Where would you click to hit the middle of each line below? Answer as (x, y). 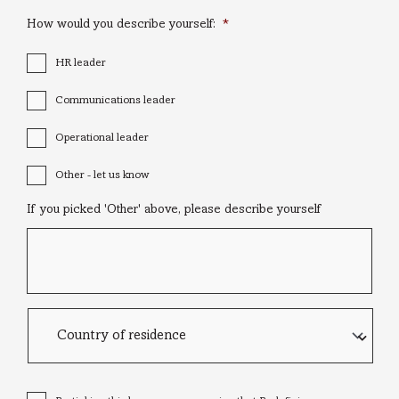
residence (54, 346)
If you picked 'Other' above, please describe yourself (174, 210)
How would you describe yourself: (121, 25)
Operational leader (102, 138)
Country (49, 314)
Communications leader (115, 101)
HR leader (81, 64)
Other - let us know (102, 176)
